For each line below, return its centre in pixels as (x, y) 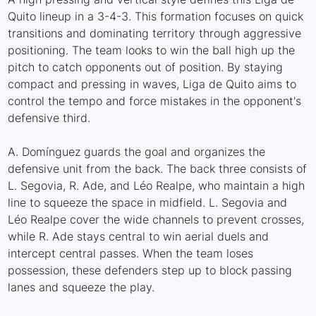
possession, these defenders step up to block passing (150, 270)
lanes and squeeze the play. (81, 287)
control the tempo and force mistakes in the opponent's (155, 101)
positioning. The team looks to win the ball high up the (152, 50)
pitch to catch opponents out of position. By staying (146, 67)
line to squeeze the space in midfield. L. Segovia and (148, 202)
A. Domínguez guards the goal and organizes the (137, 151)
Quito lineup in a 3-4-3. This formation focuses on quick (156, 16)
